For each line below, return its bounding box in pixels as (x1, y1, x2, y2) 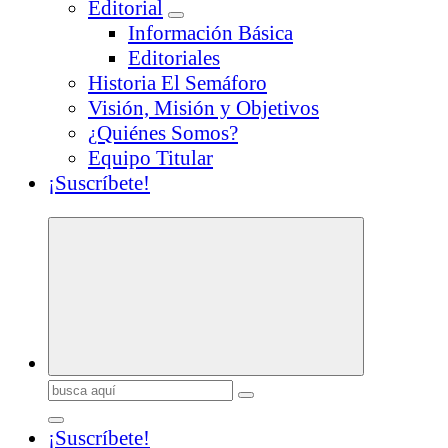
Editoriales (128, 46, 220, 71)
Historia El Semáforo (88, 71, 267, 96)
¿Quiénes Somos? (88, 121, 238, 146)
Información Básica (128, 21, 293, 46)
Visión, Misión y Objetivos (88, 96, 319, 121)
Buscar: (47, 375, 111, 400)
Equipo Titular (88, 146, 213, 171)
